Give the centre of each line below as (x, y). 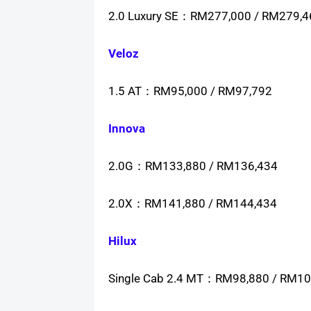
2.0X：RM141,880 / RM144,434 (192, 204)
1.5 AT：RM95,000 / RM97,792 (190, 91)
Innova (126, 129)
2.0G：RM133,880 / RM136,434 (193, 166)
